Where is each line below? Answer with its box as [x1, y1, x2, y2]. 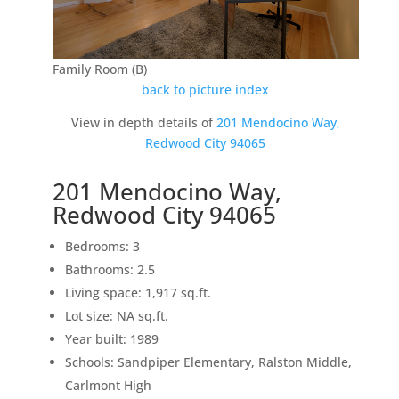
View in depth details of [70, 114, 216, 132]
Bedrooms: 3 [64, 238, 140, 256]
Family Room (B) [52, 61, 147, 78]
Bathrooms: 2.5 [64, 261, 155, 279]
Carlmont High [64, 377, 151, 395]
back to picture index [142, 81, 270, 99]
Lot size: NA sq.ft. [64, 307, 168, 325]
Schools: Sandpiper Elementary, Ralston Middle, [64, 354, 352, 371]
